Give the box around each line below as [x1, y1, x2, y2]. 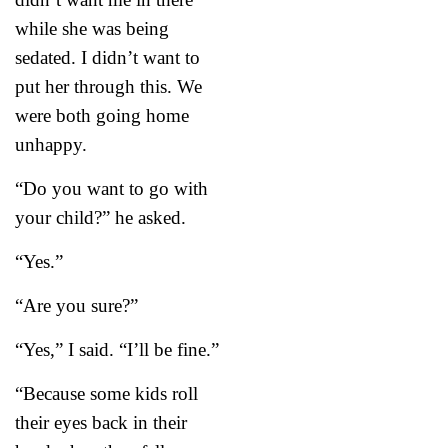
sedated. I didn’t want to [15, 46, 200, 68]
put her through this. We [15, 75, 202, 97]
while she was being [15, 17, 169, 39]
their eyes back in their [15, 411, 187, 433]
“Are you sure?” [15, 294, 138, 316]
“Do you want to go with [15, 177, 208, 199]
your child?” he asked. [15, 206, 186, 228]
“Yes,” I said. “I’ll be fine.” [15, 338, 219, 360]
